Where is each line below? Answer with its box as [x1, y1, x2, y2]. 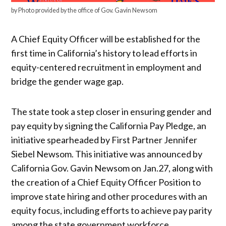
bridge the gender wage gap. [11, 75, 126, 87]
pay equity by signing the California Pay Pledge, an [11, 120, 207, 131]
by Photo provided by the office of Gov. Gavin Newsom [11, 6, 158, 14]
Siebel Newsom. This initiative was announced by [11, 148, 203, 159]
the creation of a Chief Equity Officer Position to [11, 176, 201, 188]
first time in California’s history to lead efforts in [11, 47, 198, 59]
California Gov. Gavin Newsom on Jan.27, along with [11, 162, 213, 174]
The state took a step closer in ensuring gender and [11, 105, 212, 117]
